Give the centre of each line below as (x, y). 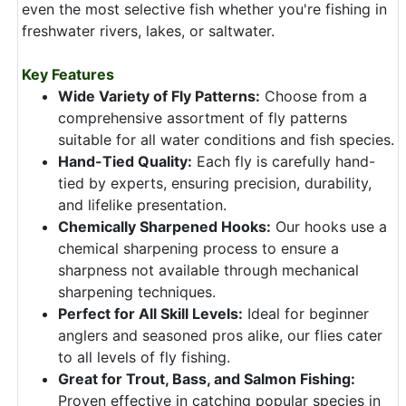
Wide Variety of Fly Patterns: (159, 96)
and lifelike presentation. (142, 205)
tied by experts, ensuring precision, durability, (215, 183)
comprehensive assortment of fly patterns (203, 118)
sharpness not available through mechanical (208, 270)
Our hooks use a (329, 227)
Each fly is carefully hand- (284, 161)
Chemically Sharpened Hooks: (164, 227)
